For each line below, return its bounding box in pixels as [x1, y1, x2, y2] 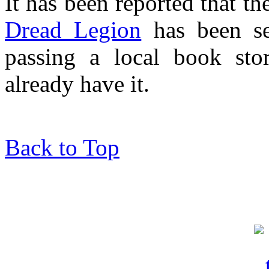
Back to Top [5, 134, 119, 160]
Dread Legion [5, 16, 142, 43]
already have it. [5, 70, 150, 97]
